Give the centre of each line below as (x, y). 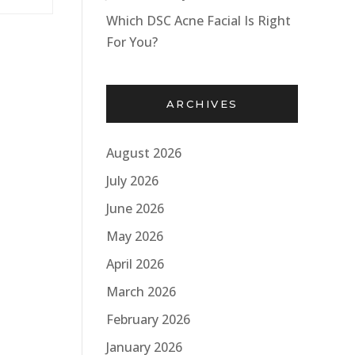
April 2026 (135, 263)
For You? (132, 42)
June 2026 (135, 208)
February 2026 (148, 319)
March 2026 (141, 291)
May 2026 (135, 236)
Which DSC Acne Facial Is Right (198, 21)
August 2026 (144, 153)
